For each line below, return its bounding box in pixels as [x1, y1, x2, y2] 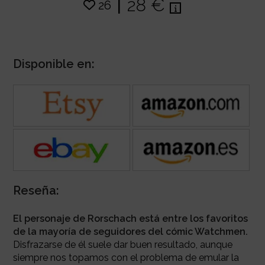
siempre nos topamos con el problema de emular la [12, 251, 239, 263]
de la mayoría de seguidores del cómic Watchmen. [12, 225, 248, 237]
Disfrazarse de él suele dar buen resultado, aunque [12, 238, 232, 250]
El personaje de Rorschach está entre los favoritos [12, 212, 248, 224]
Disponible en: [12, 57, 95, 72]
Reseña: [12, 183, 59, 198]
